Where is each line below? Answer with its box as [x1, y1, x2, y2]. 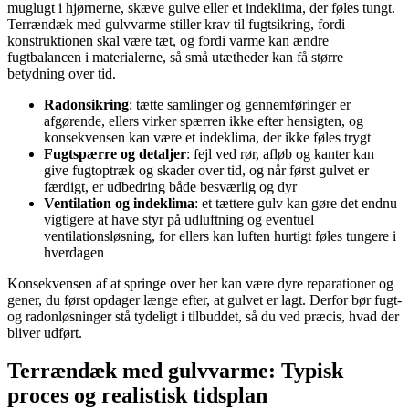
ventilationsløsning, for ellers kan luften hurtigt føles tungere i [44, 227, 396, 244]
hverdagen [44, 244, 104, 260]
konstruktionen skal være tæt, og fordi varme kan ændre [7, 32, 329, 48]
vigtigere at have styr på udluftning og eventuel [44, 211, 314, 227]
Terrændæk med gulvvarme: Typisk [7, 359, 343, 383]
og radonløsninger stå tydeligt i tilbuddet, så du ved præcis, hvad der [7, 308, 399, 324]
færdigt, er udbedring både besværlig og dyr [44, 178, 297, 194]
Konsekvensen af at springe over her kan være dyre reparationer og [7, 275, 393, 291]
